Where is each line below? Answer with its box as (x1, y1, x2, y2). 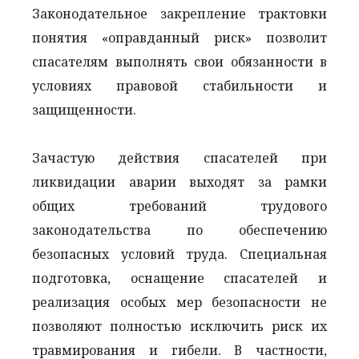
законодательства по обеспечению (32, 220, 327, 239)
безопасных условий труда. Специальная (32, 244, 327, 263)
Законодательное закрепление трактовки (32, 4, 327, 22)
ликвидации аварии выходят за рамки (32, 172, 327, 191)
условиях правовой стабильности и (32, 76, 327, 95)
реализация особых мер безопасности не (32, 292, 327, 311)
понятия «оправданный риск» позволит (32, 28, 327, 46)
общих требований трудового (32, 196, 327, 215)
